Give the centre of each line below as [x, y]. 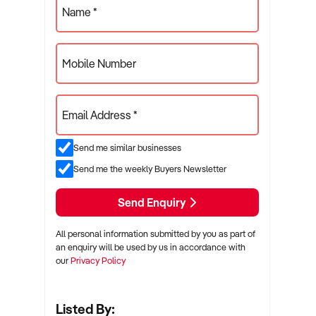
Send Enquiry [153, 202]
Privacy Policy [98, 260]
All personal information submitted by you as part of [156, 233]
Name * [80, 12]
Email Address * [100, 115]
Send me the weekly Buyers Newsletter [150, 169]
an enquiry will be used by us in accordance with [151, 247]
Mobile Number [99, 63]
